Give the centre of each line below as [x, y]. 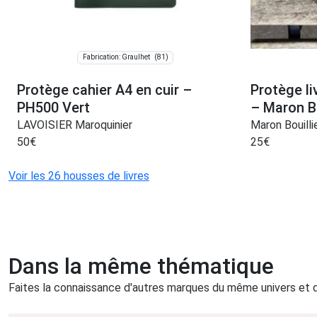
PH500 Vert [53, 107]
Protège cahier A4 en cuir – [104, 90]
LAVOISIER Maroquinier [75, 125]
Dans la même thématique [141, 266]
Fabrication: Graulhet [116, 57]
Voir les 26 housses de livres [79, 175]
